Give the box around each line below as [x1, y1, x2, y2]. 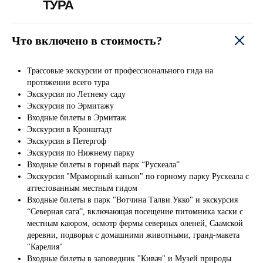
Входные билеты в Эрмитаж [27, 113, 126, 123]
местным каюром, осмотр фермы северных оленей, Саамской [27, 219, 243, 228]
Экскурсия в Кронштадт [27, 125, 112, 134]
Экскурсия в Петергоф [27, 137, 106, 146]
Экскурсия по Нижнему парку [27, 149, 137, 158]
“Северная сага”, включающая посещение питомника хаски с [27, 207, 243, 217]
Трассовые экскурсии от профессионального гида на [27, 66, 213, 76]
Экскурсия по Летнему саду [27, 90, 126, 99]
